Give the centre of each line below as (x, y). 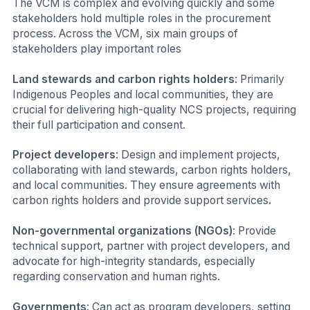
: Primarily (259, 79)
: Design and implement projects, (198, 155)
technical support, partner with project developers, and (151, 246)
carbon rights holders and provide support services (140, 201)
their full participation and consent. (99, 125)
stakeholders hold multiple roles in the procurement (142, 19)
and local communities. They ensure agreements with (146, 185)
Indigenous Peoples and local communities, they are (143, 94)
